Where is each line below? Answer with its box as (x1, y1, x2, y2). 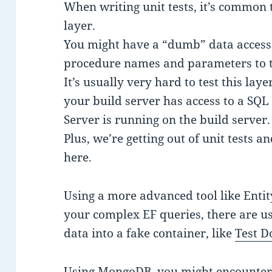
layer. (64, 18, 96, 34)
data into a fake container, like (64, 225, 236, 242)
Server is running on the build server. (64, 112, 271, 128)
